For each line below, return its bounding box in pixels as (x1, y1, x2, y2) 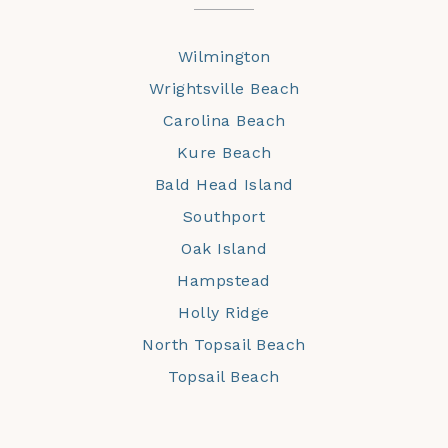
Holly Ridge (178, 303, 270, 323)
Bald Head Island (154, 175, 294, 195)
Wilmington (177, 47, 271, 67)
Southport (182, 207, 266, 227)
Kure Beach (176, 143, 272, 163)
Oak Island (181, 239, 267, 259)
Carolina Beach (162, 111, 286, 131)
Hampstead (177, 271, 271, 291)
